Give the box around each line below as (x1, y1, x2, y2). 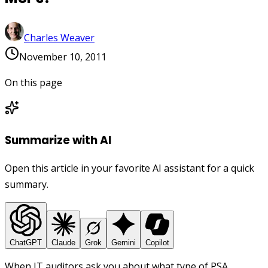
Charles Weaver (24, 31, 95, 44)
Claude (51, 238, 75, 248)
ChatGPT (10, 238, 42, 248)
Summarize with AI (5, 132, 111, 148)
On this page (5, 75, 62, 89)
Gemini (111, 238, 136, 248)
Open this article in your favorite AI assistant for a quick (5, 162, 254, 175)
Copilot (145, 238, 169, 248)
